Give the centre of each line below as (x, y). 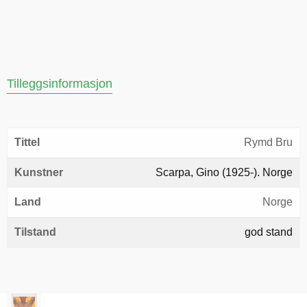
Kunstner (39, 172)
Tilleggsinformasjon (60, 84)
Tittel (27, 142)
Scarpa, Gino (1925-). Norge (224, 172)
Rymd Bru (268, 142)
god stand (269, 232)
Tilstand (35, 232)
